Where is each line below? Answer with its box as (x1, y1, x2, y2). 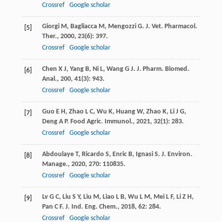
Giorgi (42, 22, 59, 30)
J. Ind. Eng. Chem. (65, 203, 117, 211)
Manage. (42, 160, 68, 168)
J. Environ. (161, 150, 192, 158)
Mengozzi (108, 22, 136, 30)
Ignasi (135, 150, 153, 158)
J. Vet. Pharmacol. (145, 22, 197, 30)
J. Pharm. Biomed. (136, 65, 189, 73)
